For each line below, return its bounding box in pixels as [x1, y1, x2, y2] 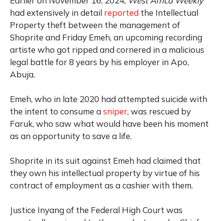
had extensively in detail [10, 7, 104, 18]
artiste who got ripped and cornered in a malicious [10, 44, 204, 55]
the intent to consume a [10, 106, 103, 116]
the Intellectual [139, 7, 198, 18]
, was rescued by [127, 106, 191, 116]
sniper [103, 106, 127, 116]
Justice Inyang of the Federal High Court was [10, 204, 183, 215]
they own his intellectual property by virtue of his [10, 167, 200, 178]
